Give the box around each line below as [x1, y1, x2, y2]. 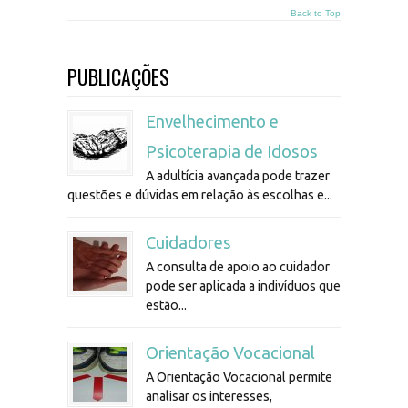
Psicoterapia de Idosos [146, 142, 318, 162]
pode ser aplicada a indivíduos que [146, 279, 341, 294]
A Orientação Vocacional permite [146, 370, 332, 385]
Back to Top [291, 8, 341, 19]
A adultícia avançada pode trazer [146, 168, 330, 184]
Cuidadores [146, 233, 231, 253]
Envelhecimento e [146, 112, 279, 132]
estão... [146, 298, 187, 313]
